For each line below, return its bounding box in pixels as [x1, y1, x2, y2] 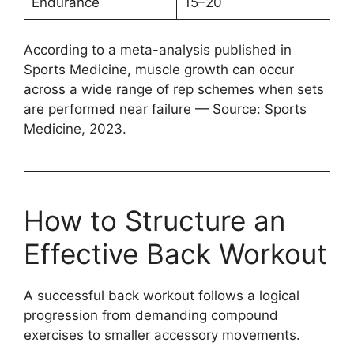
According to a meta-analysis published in [24, 41, 292, 58]
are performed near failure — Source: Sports [24, 100, 307, 117]
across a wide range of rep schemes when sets [24, 81, 324, 97]
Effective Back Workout [24, 236, 327, 270]
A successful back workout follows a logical [24, 287, 299, 303]
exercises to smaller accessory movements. [24, 326, 300, 343]
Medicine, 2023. [24, 120, 126, 137]
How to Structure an [24, 203, 285, 237]
